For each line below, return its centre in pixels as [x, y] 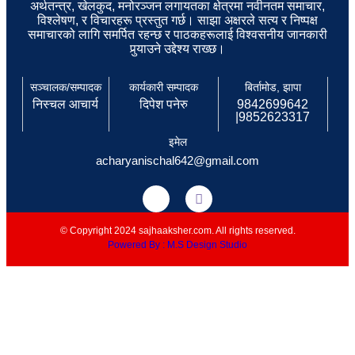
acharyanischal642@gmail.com [177, 161]
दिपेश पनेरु [163, 105]
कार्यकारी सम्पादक [163, 88]
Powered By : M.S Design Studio [177, 245]
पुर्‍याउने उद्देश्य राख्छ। [177, 49]
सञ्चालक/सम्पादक [65, 88]
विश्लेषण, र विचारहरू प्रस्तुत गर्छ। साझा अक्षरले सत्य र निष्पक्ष [177, 21]
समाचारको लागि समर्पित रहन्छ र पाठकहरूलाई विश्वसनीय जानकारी [177, 35]
